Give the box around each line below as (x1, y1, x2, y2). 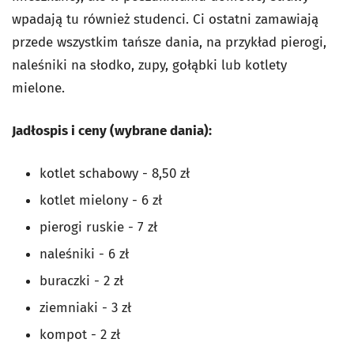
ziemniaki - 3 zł (40, 299, 131, 316)
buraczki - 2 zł (40, 272, 123, 289)
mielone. (12, 79, 65, 96)
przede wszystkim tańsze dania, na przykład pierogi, (12, 33, 326, 51)
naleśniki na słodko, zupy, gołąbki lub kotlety (12, 56, 287, 73)
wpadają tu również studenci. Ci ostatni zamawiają (12, 10, 318, 28)
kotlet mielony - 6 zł (40, 191, 162, 209)
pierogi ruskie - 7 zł (40, 218, 157, 235)
